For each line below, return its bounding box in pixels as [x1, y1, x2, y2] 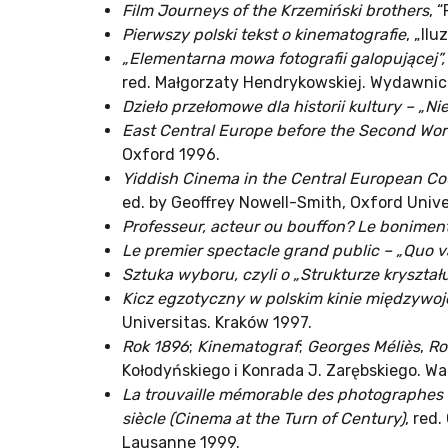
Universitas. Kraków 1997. [122, 313, 312, 333]
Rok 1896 [122, 337, 189, 357]
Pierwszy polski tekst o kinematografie [122, 25, 406, 45]
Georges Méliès [307, 337, 420, 357]
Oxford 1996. [122, 145, 220, 165]
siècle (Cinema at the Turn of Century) [122, 409, 405, 429]
